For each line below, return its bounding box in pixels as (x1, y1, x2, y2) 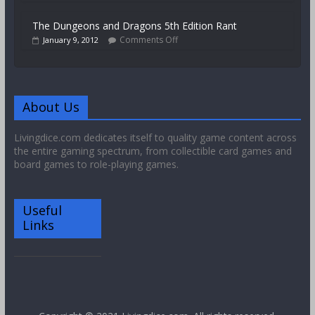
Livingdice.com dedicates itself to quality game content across (13, 131, 297, 145)
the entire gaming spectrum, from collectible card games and (13, 144, 292, 158)
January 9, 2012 (42, 34, 98, 46)
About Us (22, 98, 79, 116)
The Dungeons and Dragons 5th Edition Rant (32, 19, 237, 33)
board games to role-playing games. (13, 157, 179, 172)
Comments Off (119, 34, 178, 46)
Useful (22, 202, 62, 219)
